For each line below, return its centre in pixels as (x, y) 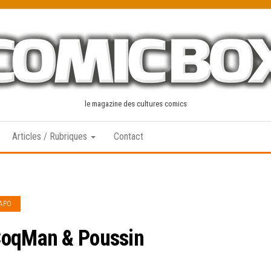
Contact (129, 136)
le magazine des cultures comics (135, 104)
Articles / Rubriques (51, 136)
